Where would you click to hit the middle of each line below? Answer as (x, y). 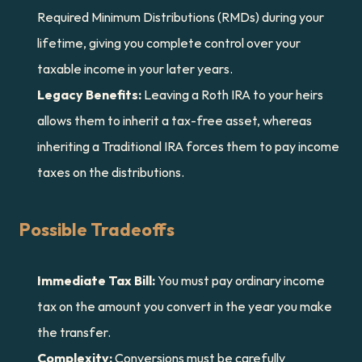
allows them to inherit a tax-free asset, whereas (175, 120)
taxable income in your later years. (135, 69)
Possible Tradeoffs (97, 229)
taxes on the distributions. (111, 172)
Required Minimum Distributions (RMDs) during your (181, 17)
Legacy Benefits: (89, 95)
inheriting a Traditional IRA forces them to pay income (188, 146)
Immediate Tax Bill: (96, 280)
